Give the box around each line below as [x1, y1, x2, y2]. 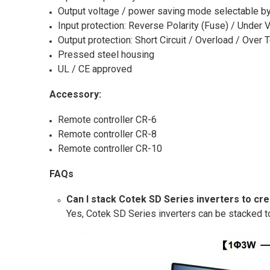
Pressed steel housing [57, 48, 154, 60]
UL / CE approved [57, 63, 132, 75]
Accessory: [49, 88, 101, 100]
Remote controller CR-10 [57, 142, 162, 154]
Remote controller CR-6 [57, 113, 157, 125]
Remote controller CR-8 [57, 128, 157, 140]
